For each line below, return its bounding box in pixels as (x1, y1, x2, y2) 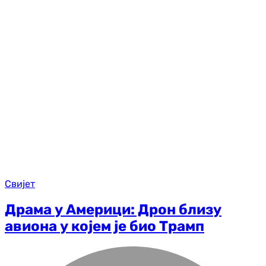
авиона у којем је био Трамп (5, 217, 204, 235)
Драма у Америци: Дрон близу (5, 201, 221, 218)
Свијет (5, 178, 35, 189)
